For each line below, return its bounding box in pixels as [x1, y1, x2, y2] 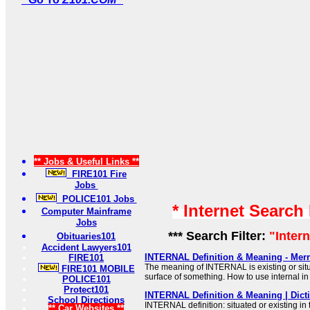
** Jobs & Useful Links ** [33, 156, 139, 167]
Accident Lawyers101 [41, 242, 131, 253]
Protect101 [64, 284, 109, 295]
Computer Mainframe [41, 206, 131, 217]
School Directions [48, 295, 125, 305]
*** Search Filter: [161, 229, 269, 243]
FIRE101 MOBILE [58, 264, 135, 274]
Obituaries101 [57, 231, 116, 241]
